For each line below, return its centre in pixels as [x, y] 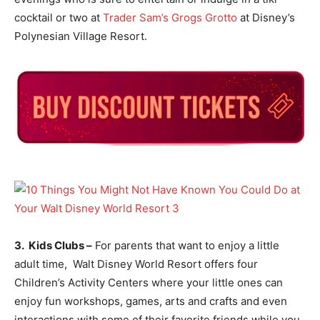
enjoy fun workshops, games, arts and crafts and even [151, 301]
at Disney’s [266, 17]
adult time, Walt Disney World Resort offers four [136, 264]
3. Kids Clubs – [53, 245]
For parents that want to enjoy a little [186, 245]
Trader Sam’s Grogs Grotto [170, 17]
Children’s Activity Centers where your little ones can [149, 282]
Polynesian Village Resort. [81, 36]
